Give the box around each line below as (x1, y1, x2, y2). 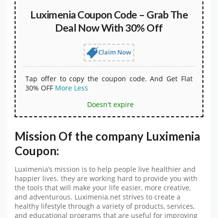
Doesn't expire (87, 99, 134, 109)
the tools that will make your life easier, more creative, (15, 183, 191, 193)
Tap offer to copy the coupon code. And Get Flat (25, 73, 193, 83)
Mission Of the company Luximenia (15, 129, 200, 144)
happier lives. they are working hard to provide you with (15, 174, 198, 183)
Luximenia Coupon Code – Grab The (30, 8, 188, 20)
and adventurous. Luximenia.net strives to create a (15, 193, 181, 202)
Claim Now (98, 47, 131, 56)
